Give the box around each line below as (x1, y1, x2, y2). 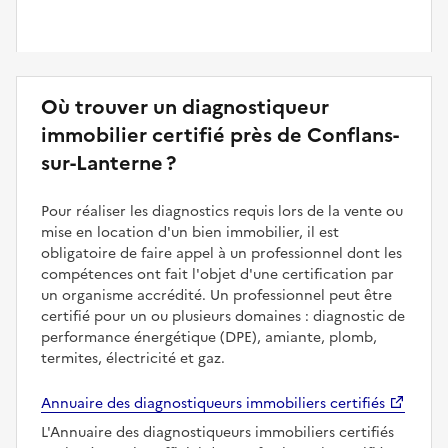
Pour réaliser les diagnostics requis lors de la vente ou (41, 200, 403, 222)
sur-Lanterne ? (41, 147, 176, 178)
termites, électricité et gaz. (41, 347, 225, 369)
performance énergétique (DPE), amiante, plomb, (41, 326, 377, 348)
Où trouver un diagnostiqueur (41, 91, 329, 122)
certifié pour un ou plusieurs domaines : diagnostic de (41, 305, 405, 327)
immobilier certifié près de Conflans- (41, 119, 399, 150)
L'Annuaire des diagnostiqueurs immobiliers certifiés (41, 421, 394, 443)
